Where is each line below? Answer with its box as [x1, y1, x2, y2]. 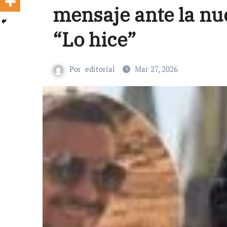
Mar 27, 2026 [135, 64, 178, 74]
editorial [85, 64, 115, 74]
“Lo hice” [53, 27, 136, 52]
